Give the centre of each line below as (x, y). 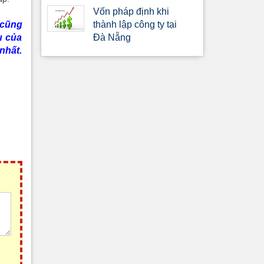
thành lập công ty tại (135, 25)
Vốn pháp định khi (131, 12)
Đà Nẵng (112, 38)
